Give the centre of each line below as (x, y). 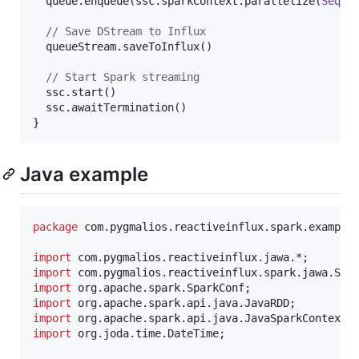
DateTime (193, 333)
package (55, 226)
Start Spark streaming (129, 77)
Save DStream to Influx (132, 32)
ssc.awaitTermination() (110, 108)
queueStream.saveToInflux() (123, 47)
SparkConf (216, 287)
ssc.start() (75, 93)
